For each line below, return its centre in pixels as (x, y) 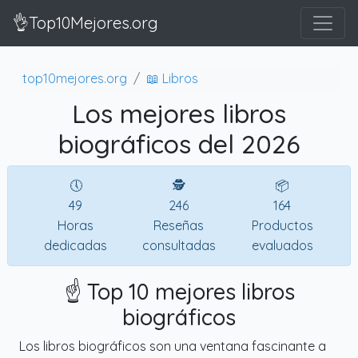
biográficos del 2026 (179, 143)
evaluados (282, 245)
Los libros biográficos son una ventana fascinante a (173, 346)
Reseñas (179, 225)
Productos (282, 225)
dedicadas (76, 245)
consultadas (179, 245)
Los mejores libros (179, 113)
